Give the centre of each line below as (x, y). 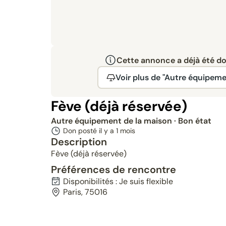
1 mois (125, 131)
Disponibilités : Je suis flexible (118, 181)
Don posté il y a (89, 131)
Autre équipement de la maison (112, 121)
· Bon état (192, 121)
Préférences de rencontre (113, 169)
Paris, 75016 (85, 192)
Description (79, 142)
